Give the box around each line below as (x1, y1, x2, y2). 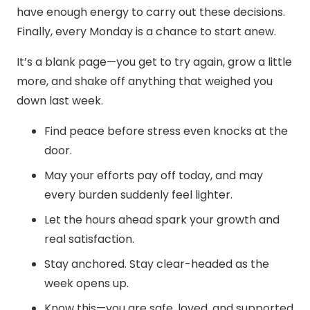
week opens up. (44, 275, 129, 292)
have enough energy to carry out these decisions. (17, 4, 285, 21)
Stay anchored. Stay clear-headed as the (44, 256, 269, 273)
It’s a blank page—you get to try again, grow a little (17, 54, 292, 71)
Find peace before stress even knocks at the (44, 123, 288, 140)
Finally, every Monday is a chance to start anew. (17, 24, 276, 40)
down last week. (17, 93, 103, 109)
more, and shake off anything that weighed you (17, 73, 273, 90)
